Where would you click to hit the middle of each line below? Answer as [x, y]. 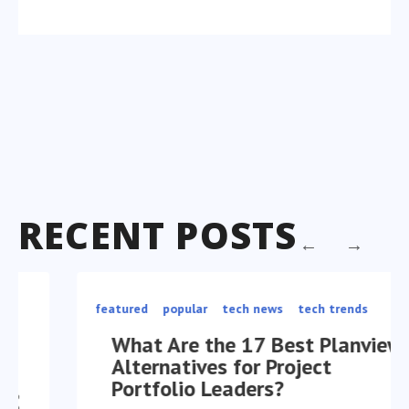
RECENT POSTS [158, 235]
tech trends [329, 308]
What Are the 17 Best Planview [253, 344]
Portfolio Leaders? [194, 388]
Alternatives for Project [218, 366]
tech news [249, 308]
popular [181, 308]
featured [118, 308]
